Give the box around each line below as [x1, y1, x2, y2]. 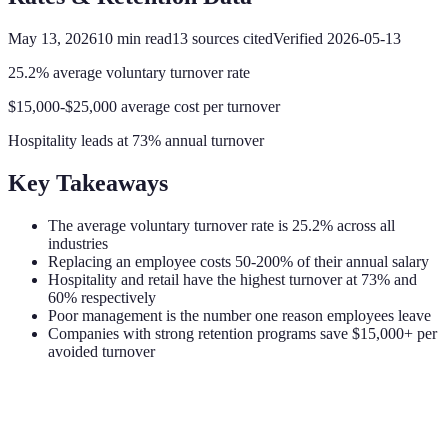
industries [48, 234, 108, 252]
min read [113, 29, 172, 47]
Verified [273, 29, 327, 47]
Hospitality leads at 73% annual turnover [8, 131, 264, 149]
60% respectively [48, 288, 156, 306]
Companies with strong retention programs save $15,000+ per [48, 324, 437, 342]
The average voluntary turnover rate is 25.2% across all [48, 216, 395, 234]
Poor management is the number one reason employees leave [48, 306, 431, 324]
